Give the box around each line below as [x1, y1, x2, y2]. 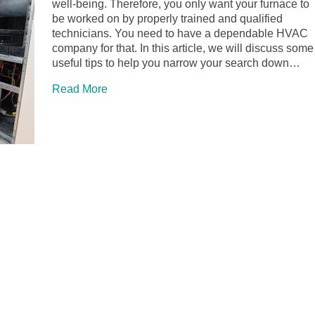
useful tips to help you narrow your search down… [52, 57, 300, 70]
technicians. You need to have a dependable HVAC [52, 27, 308, 40]
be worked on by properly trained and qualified [52, 13, 283, 25]
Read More [52, 83, 108, 96]
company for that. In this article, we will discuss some [52, 42, 314, 55]
